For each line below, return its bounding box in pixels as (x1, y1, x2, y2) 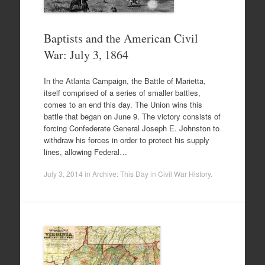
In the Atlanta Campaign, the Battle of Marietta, (43, 75, 206, 86)
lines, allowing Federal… (43, 146, 127, 157)
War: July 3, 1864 (43, 47, 128, 63)
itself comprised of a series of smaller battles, (43, 86, 201, 98)
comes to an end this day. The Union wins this (43, 98, 202, 110)
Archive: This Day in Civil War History (92, 169, 211, 179)
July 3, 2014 (43, 169, 83, 179)
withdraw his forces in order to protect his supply (43, 134, 209, 146)
